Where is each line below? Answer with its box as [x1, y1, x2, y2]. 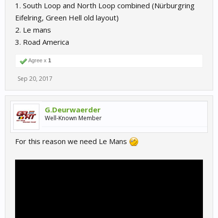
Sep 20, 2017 [18, 74, 53, 83]
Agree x [27, 57, 48, 63]
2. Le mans [15, 25, 51, 35]
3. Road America [15, 37, 69, 47]
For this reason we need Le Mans [15, 136, 129, 146]
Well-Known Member [45, 114, 102, 122]
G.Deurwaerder [45, 105, 101, 114]
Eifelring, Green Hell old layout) [15, 13, 119, 22]
